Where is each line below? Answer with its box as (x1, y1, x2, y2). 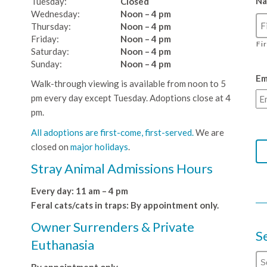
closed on (30, 141, 70, 153)
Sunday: (30, 58, 62, 70)
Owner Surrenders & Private (30, 219, 194, 235)
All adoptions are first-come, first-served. (30, 127, 194, 138)
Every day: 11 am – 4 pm (30, 185, 128, 197)
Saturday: (30, 46, 69, 57)
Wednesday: (30, 8, 80, 20)
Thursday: (30, 21, 71, 32)
